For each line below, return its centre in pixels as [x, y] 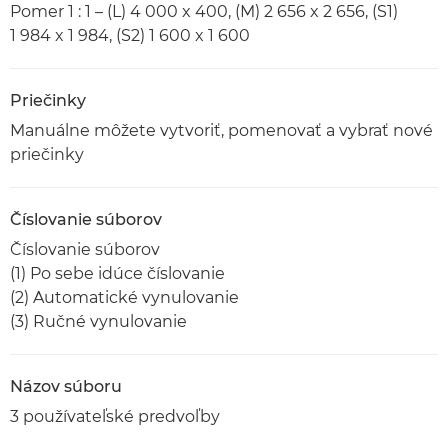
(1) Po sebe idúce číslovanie [117, 273]
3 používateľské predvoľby [115, 416]
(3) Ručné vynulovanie [98, 321]
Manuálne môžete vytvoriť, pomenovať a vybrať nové [221, 130]
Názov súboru [66, 386]
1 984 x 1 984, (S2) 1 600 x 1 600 [130, 35]
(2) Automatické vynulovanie [124, 297]
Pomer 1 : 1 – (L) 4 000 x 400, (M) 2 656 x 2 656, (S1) [204, 11]
